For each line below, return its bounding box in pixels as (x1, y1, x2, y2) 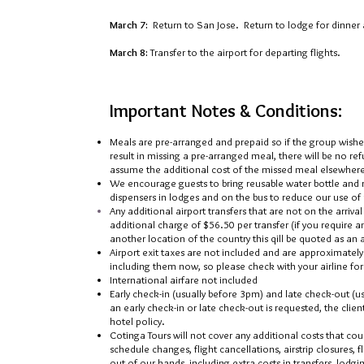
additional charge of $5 (110, 218, 214, 231)
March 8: (110, 45, 150, 58)
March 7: (110, 18, 148, 31)
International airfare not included (110, 273, 258, 286)
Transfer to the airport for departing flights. (150, 45, 343, 58)
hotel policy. (110, 314, 167, 327)
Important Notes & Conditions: (110, 100, 342, 122)
